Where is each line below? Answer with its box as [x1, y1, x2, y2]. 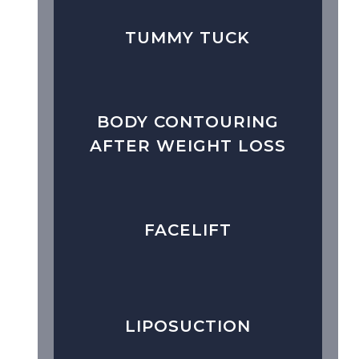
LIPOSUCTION [124, 316, 251, 336]
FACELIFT [143, 220, 232, 240]
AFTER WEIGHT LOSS [89, 135, 286, 155]
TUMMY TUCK [125, 27, 250, 47]
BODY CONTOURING [96, 111, 279, 131]
